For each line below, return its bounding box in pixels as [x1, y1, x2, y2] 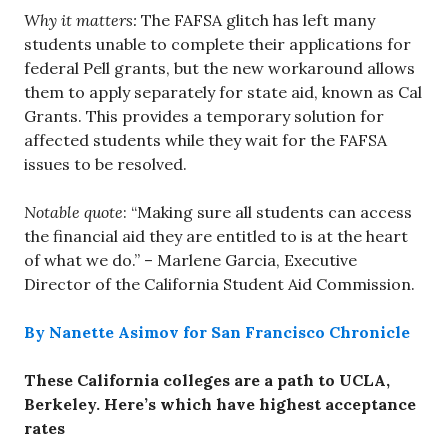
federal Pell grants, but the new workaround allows [24, 57, 415, 78]
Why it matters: [24, 9, 137, 30]
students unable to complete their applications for [24, 33, 411, 54]
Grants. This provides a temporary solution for [24, 105, 384, 126]
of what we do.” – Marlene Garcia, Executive [24, 249, 357, 270]
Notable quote [24, 201, 123, 222]
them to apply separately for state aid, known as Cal [24, 81, 422, 102]
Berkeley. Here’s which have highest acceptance [24, 393, 416, 414]
